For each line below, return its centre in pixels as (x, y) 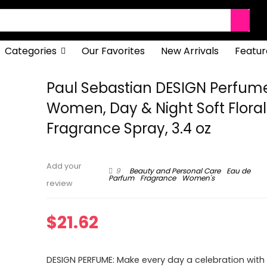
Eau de (238, 170)
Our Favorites (113, 51)
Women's (198, 178)
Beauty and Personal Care (175, 170)
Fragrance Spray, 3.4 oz (129, 128)
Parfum (121, 178)
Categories (30, 51)
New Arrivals (190, 51)
